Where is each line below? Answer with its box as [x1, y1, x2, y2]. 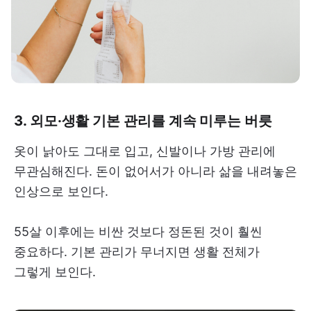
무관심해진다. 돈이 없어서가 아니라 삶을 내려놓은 [14, 164, 297, 179]
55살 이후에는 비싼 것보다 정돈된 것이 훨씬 [14, 224, 262, 239]
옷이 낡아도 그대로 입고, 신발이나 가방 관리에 [14, 144, 276, 159]
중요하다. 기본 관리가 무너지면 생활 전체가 [14, 244, 260, 260]
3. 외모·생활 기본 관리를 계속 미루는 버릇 [14, 112, 272, 130]
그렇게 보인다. [14, 264, 96, 280]
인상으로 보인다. [14, 184, 108, 199]
